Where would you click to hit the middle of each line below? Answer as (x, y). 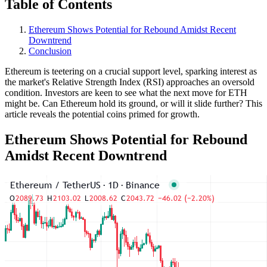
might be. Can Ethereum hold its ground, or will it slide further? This (133, 103)
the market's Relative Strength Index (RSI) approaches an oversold (130, 82)
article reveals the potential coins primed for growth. (102, 114)
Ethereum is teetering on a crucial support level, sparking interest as (131, 71)
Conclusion (50, 51)
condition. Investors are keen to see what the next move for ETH (126, 92)
